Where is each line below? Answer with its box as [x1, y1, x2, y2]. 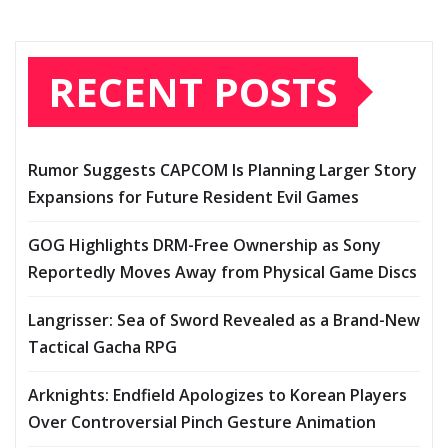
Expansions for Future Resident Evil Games [28, 186, 359, 209]
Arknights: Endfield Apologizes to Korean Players [28, 384, 407, 407]
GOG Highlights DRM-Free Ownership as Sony [28, 234, 381, 257]
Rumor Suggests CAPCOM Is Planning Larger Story [28, 159, 417, 182]
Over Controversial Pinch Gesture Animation [28, 411, 376, 434]
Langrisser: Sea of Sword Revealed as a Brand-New [28, 309, 420, 332]
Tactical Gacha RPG [28, 336, 177, 359]
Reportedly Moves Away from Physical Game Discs [28, 261, 417, 284]
